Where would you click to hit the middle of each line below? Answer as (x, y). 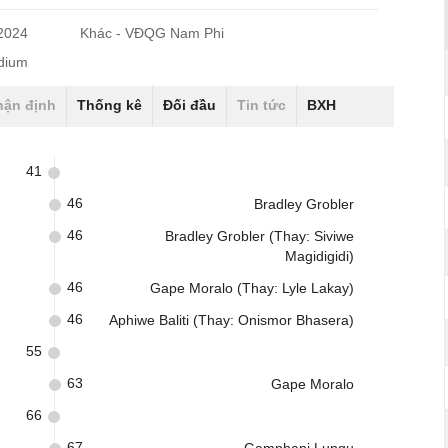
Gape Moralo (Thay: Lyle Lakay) (252, 288)
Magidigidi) (319, 256)
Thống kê (109, 105)
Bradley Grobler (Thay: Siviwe (259, 236)
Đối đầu (189, 105)
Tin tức (261, 105)
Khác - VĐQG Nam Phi (152, 33)
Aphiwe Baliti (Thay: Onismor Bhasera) (231, 320)
